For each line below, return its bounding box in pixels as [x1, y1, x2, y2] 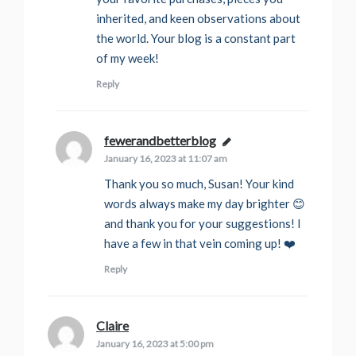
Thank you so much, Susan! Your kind [104, 176, 294, 192]
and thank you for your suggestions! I [104, 216, 301, 231]
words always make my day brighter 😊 [104, 196, 305, 211]
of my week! [96, 51, 159, 66]
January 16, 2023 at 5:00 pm [96, 338, 214, 350]
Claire [96, 318, 129, 334]
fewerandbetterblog [104, 133, 216, 149]
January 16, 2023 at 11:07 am [104, 153, 227, 165]
